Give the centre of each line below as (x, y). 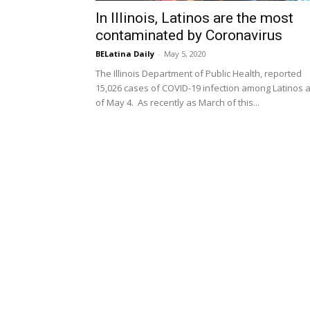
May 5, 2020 (185, 54)
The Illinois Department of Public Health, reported (199, 73)
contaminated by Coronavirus (189, 35)
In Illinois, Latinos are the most (194, 18)
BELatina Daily (125, 54)
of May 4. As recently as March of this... (177, 102)
